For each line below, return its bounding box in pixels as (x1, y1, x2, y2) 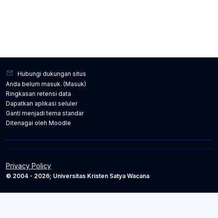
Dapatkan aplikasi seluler (6, 100, 77, 107)
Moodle (49, 119, 71, 127)
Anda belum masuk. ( (6, 80, 65, 88)
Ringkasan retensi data (6, 90, 71, 97)
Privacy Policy (6, 162, 51, 170)
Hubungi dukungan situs (18, 70, 86, 77)
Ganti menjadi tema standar (6, 109, 84, 117)
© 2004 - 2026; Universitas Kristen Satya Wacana (6, 172, 149, 180)
